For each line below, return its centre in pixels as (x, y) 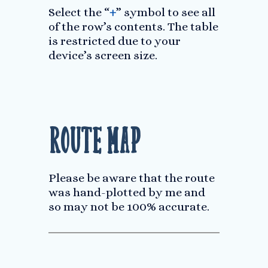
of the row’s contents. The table (133, 27)
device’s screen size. (103, 55)
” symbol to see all (165, 12)
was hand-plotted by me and (127, 192)
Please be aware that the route (131, 178)
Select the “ (79, 12)
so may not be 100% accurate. (129, 207)
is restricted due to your (114, 41)
